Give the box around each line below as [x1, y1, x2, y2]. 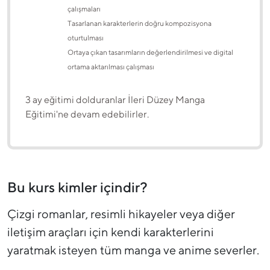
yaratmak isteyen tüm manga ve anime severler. [7, 243, 259, 257]
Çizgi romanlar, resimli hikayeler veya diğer [7, 207, 235, 221]
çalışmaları [67, 4, 101, 14]
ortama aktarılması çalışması [67, 62, 154, 72]
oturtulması [67, 33, 104, 43]
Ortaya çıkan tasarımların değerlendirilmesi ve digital [67, 48, 233, 57]
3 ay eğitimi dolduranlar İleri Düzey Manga [25, 94, 205, 106]
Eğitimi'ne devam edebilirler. [25, 108, 149, 121]
